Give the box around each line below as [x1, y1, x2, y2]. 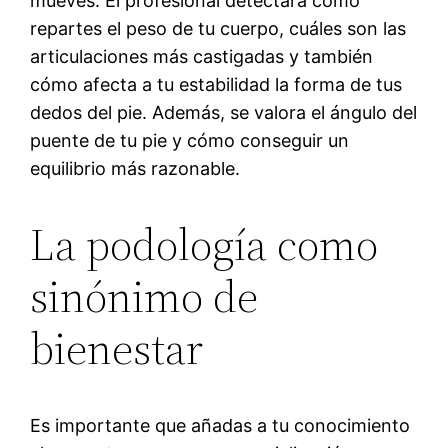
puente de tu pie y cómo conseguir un [30, 129, 350, 151]
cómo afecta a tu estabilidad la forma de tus [30, 73, 403, 95]
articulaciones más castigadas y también [30, 45, 374, 67]
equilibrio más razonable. [30, 157, 241, 179]
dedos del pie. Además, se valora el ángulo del [30, 101, 418, 123]
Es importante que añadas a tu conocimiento [30, 414, 411, 436]
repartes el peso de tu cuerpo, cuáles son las [30, 17, 407, 39]
